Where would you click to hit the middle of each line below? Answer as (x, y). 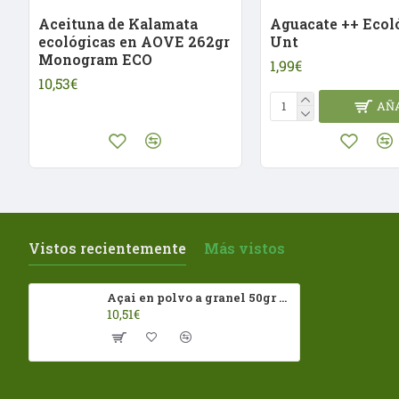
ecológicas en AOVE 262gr (134, 41)
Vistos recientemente (107, 248)
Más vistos (244, 248)
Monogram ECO (95, 59)
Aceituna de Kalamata (118, 23)
